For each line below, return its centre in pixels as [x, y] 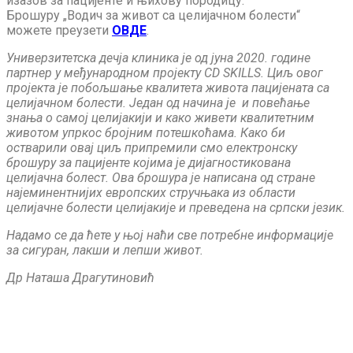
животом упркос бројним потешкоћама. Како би [146, 133]
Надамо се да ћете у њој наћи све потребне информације [170, 235]
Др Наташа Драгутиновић [82, 278]
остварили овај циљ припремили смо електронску [152, 148]
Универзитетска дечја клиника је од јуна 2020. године [158, 58]
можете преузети [59, 30]
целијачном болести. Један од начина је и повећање [158, 103]
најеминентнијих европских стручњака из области [151, 193]
